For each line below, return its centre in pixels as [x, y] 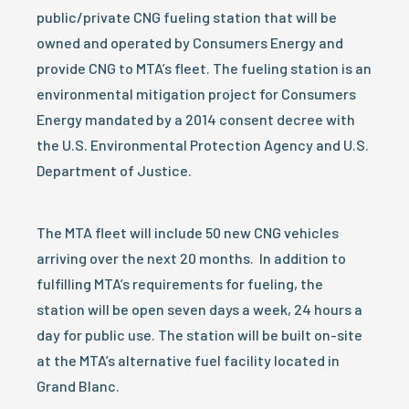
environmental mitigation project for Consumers [196, 94]
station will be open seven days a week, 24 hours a [199, 309]
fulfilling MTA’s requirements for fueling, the [180, 283]
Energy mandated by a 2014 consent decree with [196, 119]
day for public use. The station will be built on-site [199, 335]
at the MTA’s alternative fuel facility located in [188, 360]
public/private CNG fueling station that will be [187, 17]
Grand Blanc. [78, 386]
